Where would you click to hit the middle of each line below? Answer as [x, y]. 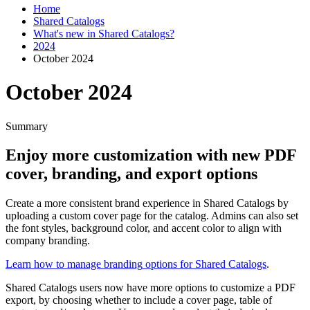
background [97, 228]
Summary [27, 126]
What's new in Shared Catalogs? [104, 33]
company [26, 241]
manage [84, 264]
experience [166, 203]
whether [112, 300]
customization [143, 155]
